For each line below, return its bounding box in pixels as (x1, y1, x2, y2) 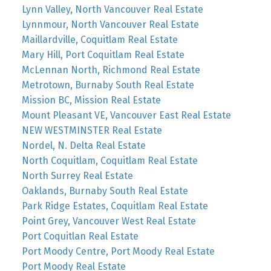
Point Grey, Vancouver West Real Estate (21, 215, 196, 227)
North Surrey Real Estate (21, 169, 133, 181)
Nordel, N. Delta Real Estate (21, 139, 146, 151)
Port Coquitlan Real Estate (21, 230, 139, 242)
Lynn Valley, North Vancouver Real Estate (21, 3, 203, 15)
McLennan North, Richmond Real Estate (21, 64, 200, 76)
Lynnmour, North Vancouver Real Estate (21, 18, 199, 30)
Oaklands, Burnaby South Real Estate (21, 184, 188, 197)
